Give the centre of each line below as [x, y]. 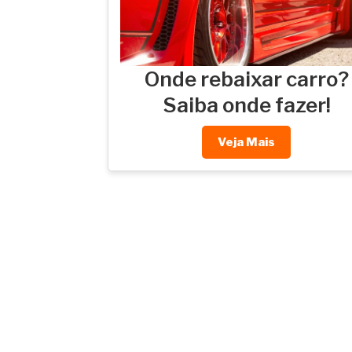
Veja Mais [246, 143]
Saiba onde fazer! [246, 105]
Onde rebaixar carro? [246, 79]
